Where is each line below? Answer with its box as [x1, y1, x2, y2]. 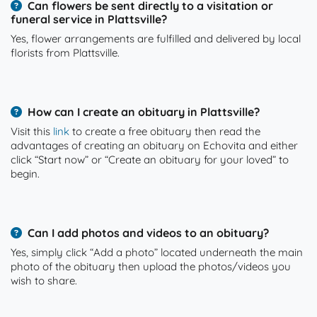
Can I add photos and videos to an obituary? [28, 226, 269, 240]
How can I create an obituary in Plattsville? [28, 105, 260, 119]
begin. [11, 167, 40, 180]
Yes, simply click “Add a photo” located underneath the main [11, 246, 303, 259]
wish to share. [11, 274, 77, 287]
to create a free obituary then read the [69, 125, 260, 138]
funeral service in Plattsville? [11, 12, 167, 26]
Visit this [11, 125, 53, 138]
